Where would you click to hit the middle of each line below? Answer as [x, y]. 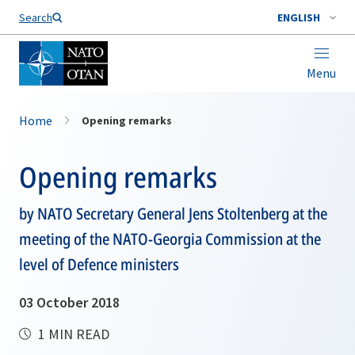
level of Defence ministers [99, 264]
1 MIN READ [72, 334]
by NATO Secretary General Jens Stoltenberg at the [173, 214]
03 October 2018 [69, 302]
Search [36, 17]
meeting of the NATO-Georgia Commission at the [170, 239]
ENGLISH [299, 17]
